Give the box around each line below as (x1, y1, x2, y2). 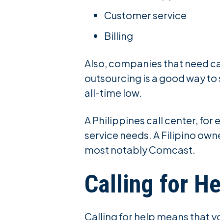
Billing (104, 29, 133, 42)
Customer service (104, 8, 188, 21)
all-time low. (84, 86, 142, 99)
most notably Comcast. (84, 143, 197, 156)
